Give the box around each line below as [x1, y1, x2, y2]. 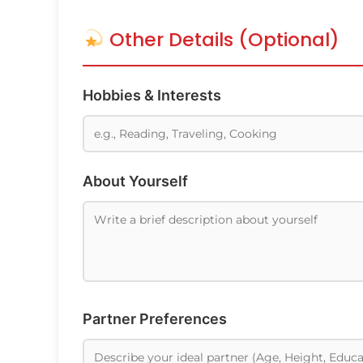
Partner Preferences [83, 310, 227, 327]
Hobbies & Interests [83, 86, 221, 104]
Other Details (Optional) [104, 25, 340, 53]
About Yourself [83, 172, 188, 190]
